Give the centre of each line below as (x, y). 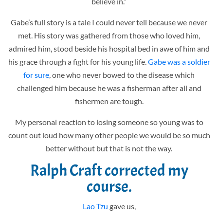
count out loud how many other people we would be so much (109, 135)
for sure (36, 74)
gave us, (122, 206)
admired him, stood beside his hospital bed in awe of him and (109, 48)
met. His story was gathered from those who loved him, (109, 35)
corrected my (145, 170)
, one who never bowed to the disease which (122, 74)
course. (109, 186)
